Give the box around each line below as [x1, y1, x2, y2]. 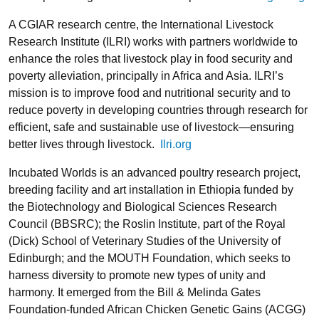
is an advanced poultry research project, [97, 166, 300, 179]
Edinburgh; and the [9, 251, 108, 264]
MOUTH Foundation [108, 251, 210, 264]
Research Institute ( [9, 35, 106, 48]
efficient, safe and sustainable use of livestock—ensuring [9, 120, 294, 133]
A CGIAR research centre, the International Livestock [9, 18, 273, 31]
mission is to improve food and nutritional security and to [9, 86, 291, 99]
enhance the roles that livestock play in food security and [9, 52, 293, 65]
